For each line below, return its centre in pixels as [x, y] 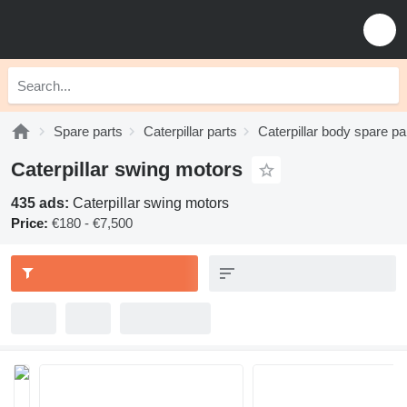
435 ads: [42, 203]
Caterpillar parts [190, 131]
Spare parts [88, 131]
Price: [30, 223]
